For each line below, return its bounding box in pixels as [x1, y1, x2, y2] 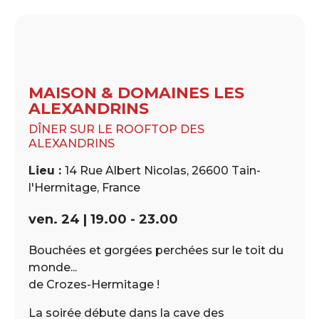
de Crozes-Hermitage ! [28, 277, 159, 291]
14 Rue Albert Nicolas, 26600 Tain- [65, 163, 261, 177]
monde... [28, 260, 77, 274]
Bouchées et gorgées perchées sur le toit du [28, 243, 283, 257]
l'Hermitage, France [28, 180, 140, 194]
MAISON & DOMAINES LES [28, 83, 244, 103]
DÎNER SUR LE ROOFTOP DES [28, 122, 204, 136]
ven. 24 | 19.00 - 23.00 [28, 211, 178, 227]
